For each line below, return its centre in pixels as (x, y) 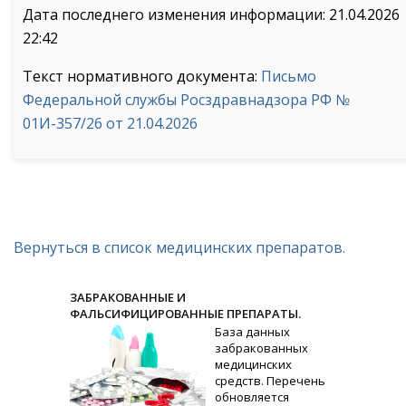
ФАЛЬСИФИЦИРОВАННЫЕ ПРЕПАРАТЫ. (186, 314)
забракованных (262, 348)
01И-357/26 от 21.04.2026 (110, 123)
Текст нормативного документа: (142, 76)
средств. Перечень (271, 381)
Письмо (289, 76)
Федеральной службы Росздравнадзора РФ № (186, 100)
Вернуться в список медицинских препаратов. (179, 247)
